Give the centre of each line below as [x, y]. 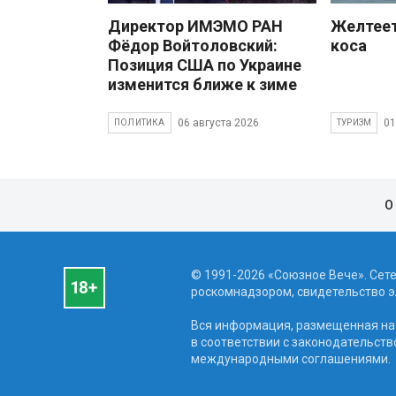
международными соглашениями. [291, 359]
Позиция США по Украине [205, 65]
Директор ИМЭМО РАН [195, 27]
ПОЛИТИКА [140, 123]
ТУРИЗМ [354, 123]
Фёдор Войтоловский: [193, 46]
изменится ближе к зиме [202, 85]
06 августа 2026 [218, 122]
